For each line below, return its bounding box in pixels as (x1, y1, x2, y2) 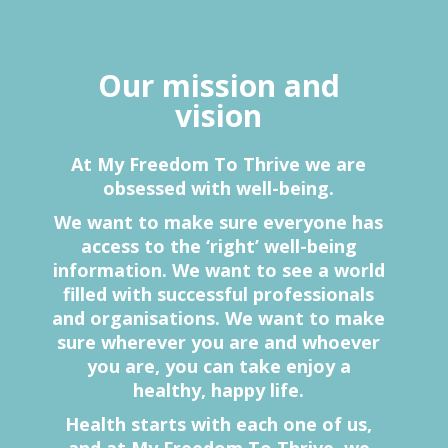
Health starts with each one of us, (65, 412, 373, 437)
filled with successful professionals (63, 282, 375, 307)
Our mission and (97, 65, 340, 107)
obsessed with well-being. (103, 176, 335, 201)
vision (175, 95, 263, 137)
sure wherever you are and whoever (57, 330, 381, 355)
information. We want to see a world (52, 258, 385, 283)
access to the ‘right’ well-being (80, 234, 357, 259)
